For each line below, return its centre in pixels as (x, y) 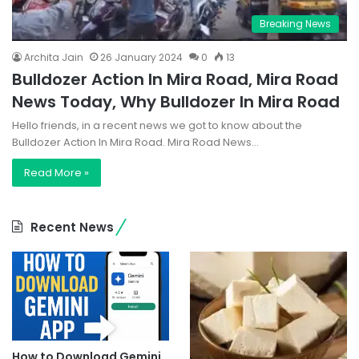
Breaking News (295, 24)
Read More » (56, 173)
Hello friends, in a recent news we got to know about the (157, 126)
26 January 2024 (141, 58)
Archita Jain (54, 58)
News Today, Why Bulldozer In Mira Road (176, 102)
